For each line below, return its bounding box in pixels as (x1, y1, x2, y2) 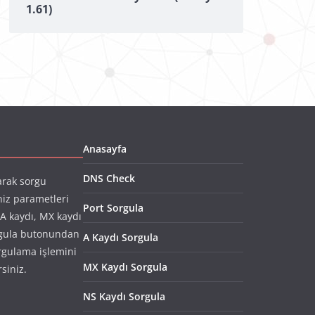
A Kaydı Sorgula (83, 231, 158, 245)
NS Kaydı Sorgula (83, 290, 165, 304)
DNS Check (83, 172, 135, 186)
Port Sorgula (83, 201, 143, 215)
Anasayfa (83, 142, 127, 156)
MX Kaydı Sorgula (83, 260, 167, 274)
